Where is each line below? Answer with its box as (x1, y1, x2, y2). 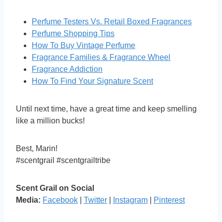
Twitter (84, 196, 107, 205)
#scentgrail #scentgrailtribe (16, 156, 111, 165)
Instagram (113, 196, 148, 205)
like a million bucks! (16, 116, 85, 125)
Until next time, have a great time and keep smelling (16, 105, 197, 113)
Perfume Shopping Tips (32, 29, 114, 38)
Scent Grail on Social (16, 184, 94, 193)
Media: (16, 196, 41, 205)
